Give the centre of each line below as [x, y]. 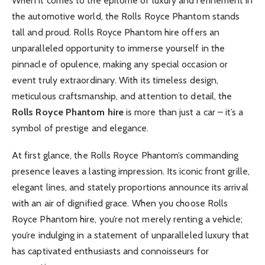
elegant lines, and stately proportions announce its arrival [130, 187]
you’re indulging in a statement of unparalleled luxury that [130, 235]
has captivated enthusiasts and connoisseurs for [110, 251]
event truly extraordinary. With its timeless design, [115, 80]
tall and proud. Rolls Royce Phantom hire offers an [116, 32]
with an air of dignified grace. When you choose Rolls [120, 203]
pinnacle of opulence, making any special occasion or [120, 64]
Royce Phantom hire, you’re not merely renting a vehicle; [127, 219]
